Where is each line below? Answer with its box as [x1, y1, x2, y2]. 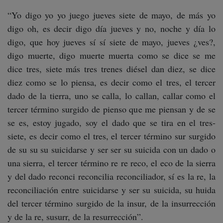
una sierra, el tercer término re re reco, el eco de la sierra [7, 157, 216, 169]
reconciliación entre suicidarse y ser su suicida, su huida [7, 184, 216, 196]
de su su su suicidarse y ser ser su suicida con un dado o [7, 143, 216, 155]
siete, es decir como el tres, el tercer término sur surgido [7, 130, 216, 142]
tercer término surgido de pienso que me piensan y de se [7, 103, 216, 115]
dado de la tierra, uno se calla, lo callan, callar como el [7, 90, 216, 102]
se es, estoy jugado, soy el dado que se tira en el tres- [7, 116, 216, 128]
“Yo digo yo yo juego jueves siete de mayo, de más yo [7, 9, 216, 21]
